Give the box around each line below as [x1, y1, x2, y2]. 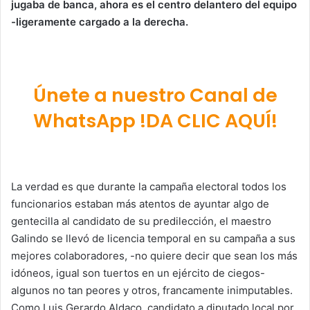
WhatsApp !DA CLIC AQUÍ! [33, 108, 277, 134]
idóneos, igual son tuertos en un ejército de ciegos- [11, 266, 265, 280]
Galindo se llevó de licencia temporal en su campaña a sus [11, 231, 295, 245]
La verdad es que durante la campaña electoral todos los [11, 179, 286, 193]
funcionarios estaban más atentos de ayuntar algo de [11, 197, 269, 210]
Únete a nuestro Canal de [33, 82, 277, 109]
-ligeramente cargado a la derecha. [11, 15, 188, 29]
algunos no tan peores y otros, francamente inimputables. [11, 283, 293, 297]
